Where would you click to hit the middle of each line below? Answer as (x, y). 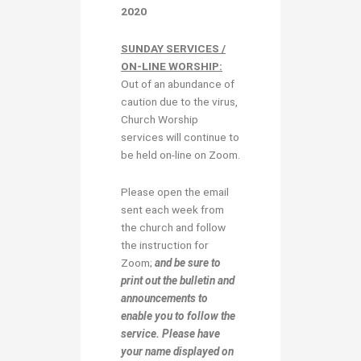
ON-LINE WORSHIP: (172, 66)
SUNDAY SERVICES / (173, 48)
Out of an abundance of (178, 83)
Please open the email (175, 191)
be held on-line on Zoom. (180, 154)
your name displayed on (177, 351)
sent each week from (172, 209)
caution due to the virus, (179, 101)
